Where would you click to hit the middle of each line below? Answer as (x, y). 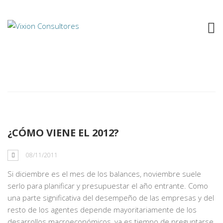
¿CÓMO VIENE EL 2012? (63, 133)
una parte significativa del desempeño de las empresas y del (111, 198)
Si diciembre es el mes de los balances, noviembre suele (104, 174)
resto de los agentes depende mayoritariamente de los (102, 210)
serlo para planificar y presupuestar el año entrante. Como (108, 186)
